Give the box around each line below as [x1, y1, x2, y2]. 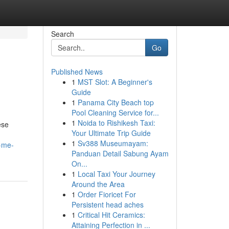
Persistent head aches [71, 199, 144, 210]
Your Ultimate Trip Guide [71, 128, 151, 138]
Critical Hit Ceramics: [77, 210, 145, 220]
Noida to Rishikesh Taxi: [77, 118, 155, 128]
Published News [51, 66, 103, 77]
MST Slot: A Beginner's [77, 77, 152, 87]
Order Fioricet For [77, 189, 136, 199]
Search [51, 29, 74, 39]
